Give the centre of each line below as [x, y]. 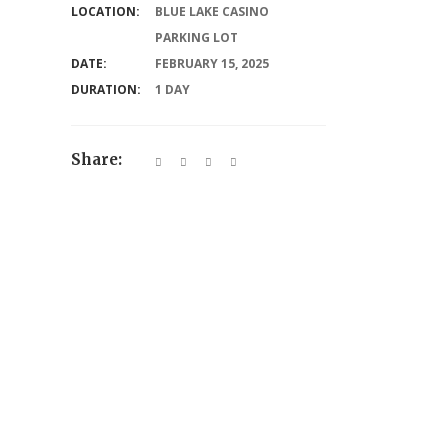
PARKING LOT [196, 37]
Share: [96, 159]
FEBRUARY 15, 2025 [212, 63]
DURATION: [106, 89]
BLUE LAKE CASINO [212, 11]
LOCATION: [105, 11]
